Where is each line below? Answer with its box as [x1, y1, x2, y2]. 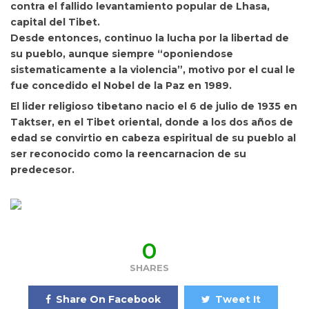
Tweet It [215, 293, 261, 306]
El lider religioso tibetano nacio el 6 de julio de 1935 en [10, 100, 297, 112]
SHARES [130, 262, 169, 273]
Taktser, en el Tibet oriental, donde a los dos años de [10, 116, 293, 128]
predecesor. [10, 163, 74, 176]
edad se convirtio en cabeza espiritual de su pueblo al [10, 132, 296, 144]
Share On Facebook [55, 293, 161, 306]
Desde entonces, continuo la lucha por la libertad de [10, 32, 289, 44]
